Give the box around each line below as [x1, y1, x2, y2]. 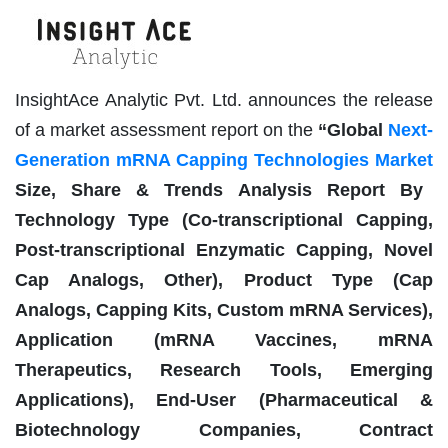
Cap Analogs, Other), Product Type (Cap [15, 269, 433, 290]
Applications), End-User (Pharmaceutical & [15, 389, 433, 410]
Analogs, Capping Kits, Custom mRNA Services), [15, 299, 433, 320]
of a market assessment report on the [15, 119, 313, 140]
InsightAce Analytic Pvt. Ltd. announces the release [15, 89, 433, 110]
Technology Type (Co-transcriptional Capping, [15, 209, 433, 230]
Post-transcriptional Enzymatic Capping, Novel [15, 239, 433, 260]
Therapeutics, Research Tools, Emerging [15, 359, 433, 380]
